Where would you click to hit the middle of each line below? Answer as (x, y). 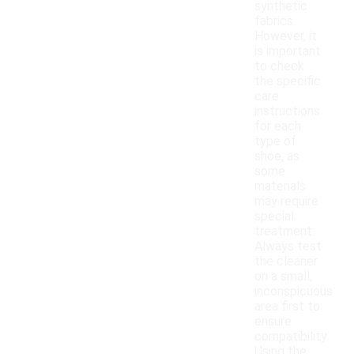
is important (288, 51)
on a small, (283, 277)
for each (278, 126)
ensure (273, 322)
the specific (288, 81)
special (274, 217)
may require (286, 201)
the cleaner (286, 262)
